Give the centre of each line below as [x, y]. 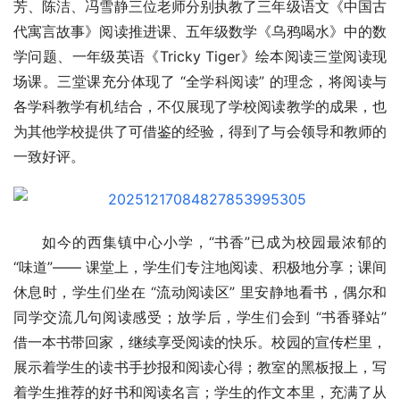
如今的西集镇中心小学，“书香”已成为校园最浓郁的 [214, 242]
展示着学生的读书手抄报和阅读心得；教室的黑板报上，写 [200, 367]
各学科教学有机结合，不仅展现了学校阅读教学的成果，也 [200, 107]
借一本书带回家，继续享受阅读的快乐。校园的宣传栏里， [200, 342]
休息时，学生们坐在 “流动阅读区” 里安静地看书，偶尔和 [200, 292]
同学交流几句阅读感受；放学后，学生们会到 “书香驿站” [200, 317]
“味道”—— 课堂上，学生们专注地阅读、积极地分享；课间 [200, 267]
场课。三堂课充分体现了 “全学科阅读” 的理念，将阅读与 [200, 82]
